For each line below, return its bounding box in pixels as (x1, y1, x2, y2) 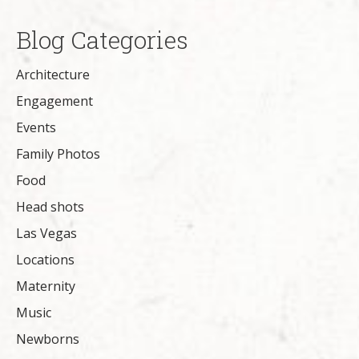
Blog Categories (16, 23, 188, 55)
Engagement (16, 91, 93, 110)
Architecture (16, 65, 90, 83)
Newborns (16, 329, 79, 348)
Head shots (16, 197, 84, 216)
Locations (16, 250, 75, 268)
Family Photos (16, 144, 100, 163)
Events (16, 118, 56, 136)
